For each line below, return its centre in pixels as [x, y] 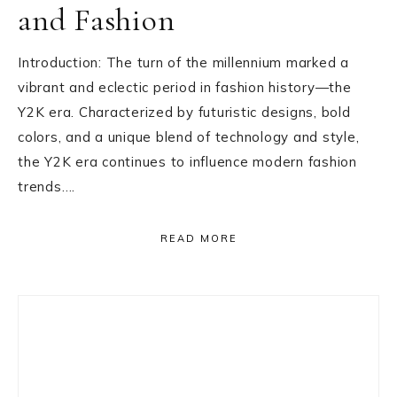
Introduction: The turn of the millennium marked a [183, 62]
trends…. [47, 187]
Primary [68, 313]
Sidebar [64, 350]
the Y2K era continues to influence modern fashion [187, 162]
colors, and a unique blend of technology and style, [189, 137]
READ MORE [198, 238]
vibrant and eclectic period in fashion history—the [185, 87]
